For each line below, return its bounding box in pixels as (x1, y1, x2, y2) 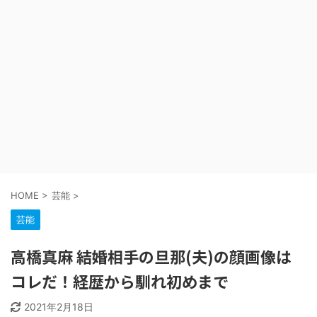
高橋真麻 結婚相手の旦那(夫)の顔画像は (11, 245, 292, 267)
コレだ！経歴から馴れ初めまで (11, 270, 229, 292)
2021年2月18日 (24, 301, 93, 313)
